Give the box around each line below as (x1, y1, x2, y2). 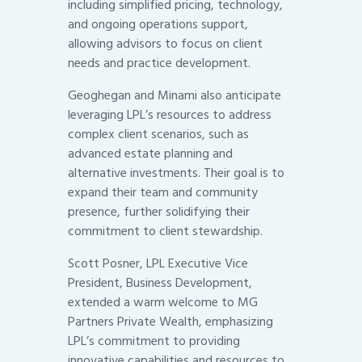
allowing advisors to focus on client (68, 33, 263, 55)
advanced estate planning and (68, 143, 233, 165)
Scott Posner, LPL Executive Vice (68, 253, 248, 275)
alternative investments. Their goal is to (68, 162, 284, 184)
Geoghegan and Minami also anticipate (68, 85, 281, 107)
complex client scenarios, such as (68, 124, 249, 145)
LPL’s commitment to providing (68, 330, 240, 352)
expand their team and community (68, 182, 258, 204)
